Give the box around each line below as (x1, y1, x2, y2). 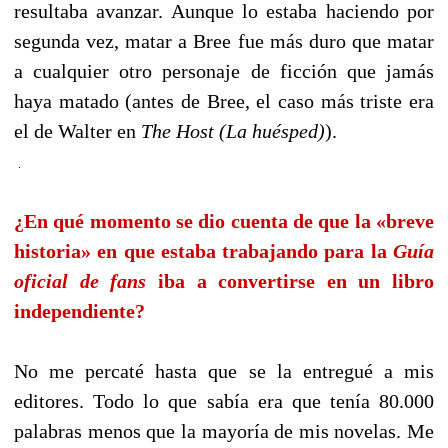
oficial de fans (14, 270, 147, 293)
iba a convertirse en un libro (146, 270, 434, 293)
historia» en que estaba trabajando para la (14, 240, 393, 263)
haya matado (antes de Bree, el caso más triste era (14, 90, 434, 113)
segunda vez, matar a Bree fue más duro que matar (14, 30, 434, 53)
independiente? (14, 300, 145, 323)
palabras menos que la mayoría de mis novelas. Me (14, 420, 434, 443)
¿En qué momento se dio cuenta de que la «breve (14, 210, 434, 233)
